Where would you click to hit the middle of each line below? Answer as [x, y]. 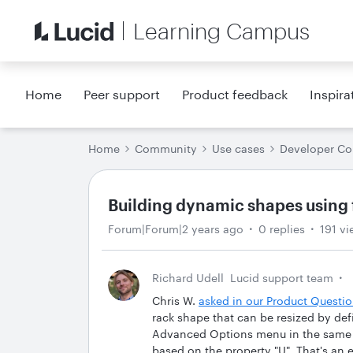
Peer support [122, 94]
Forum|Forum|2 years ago [176, 229]
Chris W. [175, 301]
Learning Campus [221, 31]
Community [166, 149]
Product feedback [235, 94]
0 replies [282, 229]
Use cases [238, 149]
